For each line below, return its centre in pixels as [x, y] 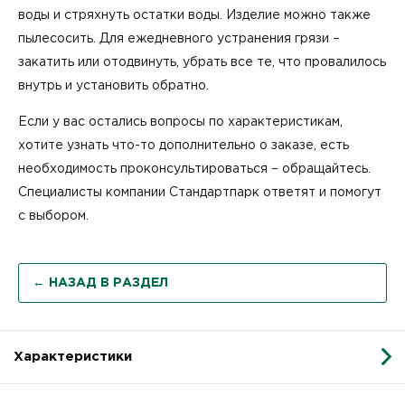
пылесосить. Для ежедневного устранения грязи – [179, 38]
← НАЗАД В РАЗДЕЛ [100, 283]
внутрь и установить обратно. [113, 85]
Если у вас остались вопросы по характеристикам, [180, 122]
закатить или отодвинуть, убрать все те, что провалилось [202, 62]
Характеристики [73, 356]
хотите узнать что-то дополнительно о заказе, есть [184, 145]
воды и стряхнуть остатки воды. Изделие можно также [194, 15]
